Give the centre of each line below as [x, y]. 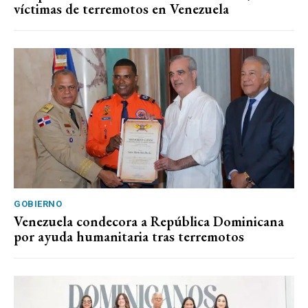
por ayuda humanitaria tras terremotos [129, 237]
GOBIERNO [38, 204]
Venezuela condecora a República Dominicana [149, 222]
